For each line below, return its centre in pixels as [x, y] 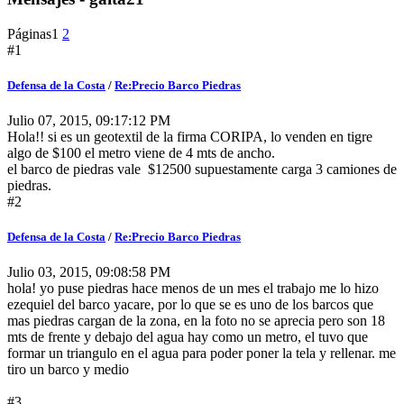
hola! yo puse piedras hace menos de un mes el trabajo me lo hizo [193, 289]
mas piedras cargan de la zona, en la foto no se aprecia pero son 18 [196, 321]
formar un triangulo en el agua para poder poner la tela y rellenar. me [202, 353]
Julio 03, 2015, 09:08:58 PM [89, 272]
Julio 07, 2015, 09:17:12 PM [89, 121]
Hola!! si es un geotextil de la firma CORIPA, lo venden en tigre [190, 137]
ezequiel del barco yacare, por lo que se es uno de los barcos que [190, 305]
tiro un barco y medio [68, 370]
